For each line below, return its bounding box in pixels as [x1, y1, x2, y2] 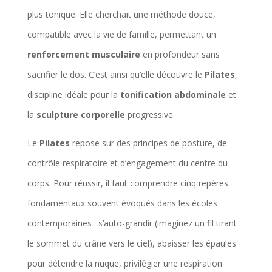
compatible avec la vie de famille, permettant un [27, 28, 216, 40]
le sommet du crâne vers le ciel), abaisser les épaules [27, 237, 236, 249]
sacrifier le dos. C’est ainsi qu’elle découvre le [27, 68, 205, 80]
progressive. [124, 108, 175, 120]
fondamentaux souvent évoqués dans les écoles [27, 197, 217, 209]
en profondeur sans [140, 48, 220, 60]
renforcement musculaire [27, 48, 140, 60]
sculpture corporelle [36, 108, 125, 120]
